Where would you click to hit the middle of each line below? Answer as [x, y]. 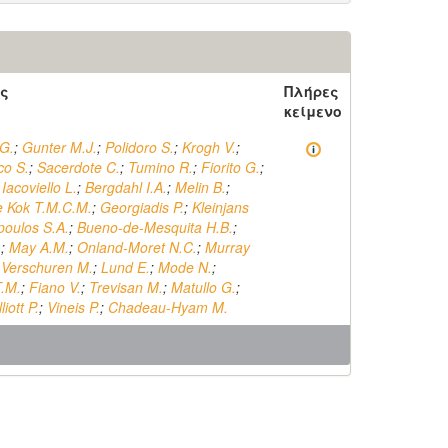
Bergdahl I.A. [126, 187]
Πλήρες [311, 91]
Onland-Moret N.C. [137, 247]
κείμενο [313, 111]
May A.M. [39, 247]
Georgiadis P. [142, 207]
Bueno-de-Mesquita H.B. [155, 227]
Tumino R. [160, 167]
